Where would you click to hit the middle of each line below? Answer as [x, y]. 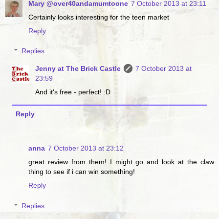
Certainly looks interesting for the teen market [99, 17]
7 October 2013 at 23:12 [86, 148]
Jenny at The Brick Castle [78, 69]
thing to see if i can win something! [82, 172]
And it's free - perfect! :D [73, 92]
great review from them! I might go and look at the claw [121, 162]
